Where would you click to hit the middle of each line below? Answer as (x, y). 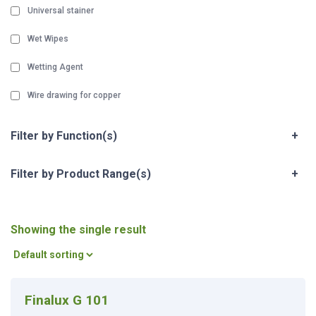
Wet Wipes (48, 39)
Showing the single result (78, 230)
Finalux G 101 (67, 300)
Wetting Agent (55, 67)
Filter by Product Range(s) (81, 174)
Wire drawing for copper (74, 95)
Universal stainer (61, 11)
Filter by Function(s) (64, 136)
